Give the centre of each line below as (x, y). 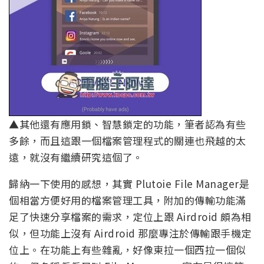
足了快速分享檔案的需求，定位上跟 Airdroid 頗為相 (130, 217)
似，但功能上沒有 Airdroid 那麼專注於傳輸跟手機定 (130, 233)
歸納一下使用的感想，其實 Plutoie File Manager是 (129, 184)
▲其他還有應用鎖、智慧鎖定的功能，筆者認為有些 (128, 124)
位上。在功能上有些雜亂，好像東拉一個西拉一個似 (128, 250)
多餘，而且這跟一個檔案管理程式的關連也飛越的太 (128, 141)
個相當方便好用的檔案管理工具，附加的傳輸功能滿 (128, 200)
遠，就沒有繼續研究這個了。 (76, 157)
